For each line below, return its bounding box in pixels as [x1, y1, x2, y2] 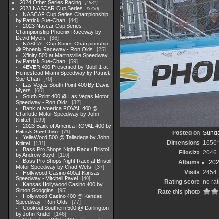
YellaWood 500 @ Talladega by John [23, 134, 109, 140]
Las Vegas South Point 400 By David [23, 82, 110, 88]
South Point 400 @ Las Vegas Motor [23, 93, 109, 99]
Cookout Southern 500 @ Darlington [23, 205, 109, 211]
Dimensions [166, 139, 200, 146]
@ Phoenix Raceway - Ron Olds [16, 46, 93, 52]
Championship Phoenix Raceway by [16, 29, 101, 35]
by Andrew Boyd [16, 152, 54, 158]
